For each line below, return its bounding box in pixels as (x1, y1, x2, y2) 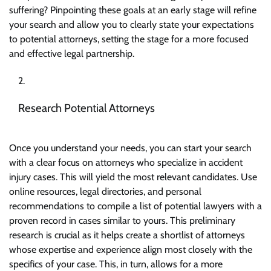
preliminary (189, 214, 235, 226)
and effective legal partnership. (9, 48, 134, 60)
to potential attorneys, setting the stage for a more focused (9, 33, 249, 45)
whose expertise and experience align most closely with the (9, 243, 252, 255)
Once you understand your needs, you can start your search (9, 142, 252, 154)
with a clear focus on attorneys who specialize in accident (9, 156, 243, 168)
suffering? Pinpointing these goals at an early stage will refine (9, 4, 256, 16)
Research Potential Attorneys (18, 101, 155, 116)
